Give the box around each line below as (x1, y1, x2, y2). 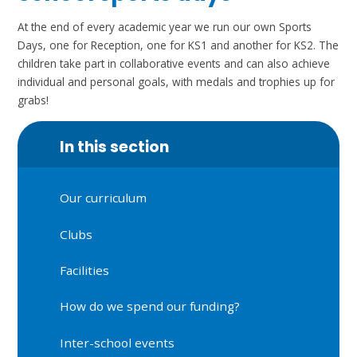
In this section (60, 135, 170, 158)
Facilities (60, 262, 110, 279)
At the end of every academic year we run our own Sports (18, 18, 312, 34)
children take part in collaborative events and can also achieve (18, 55, 331, 71)
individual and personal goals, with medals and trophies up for (18, 73, 335, 89)
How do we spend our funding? (60, 298, 241, 315)
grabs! (18, 92, 49, 108)
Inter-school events (60, 334, 175, 351)
